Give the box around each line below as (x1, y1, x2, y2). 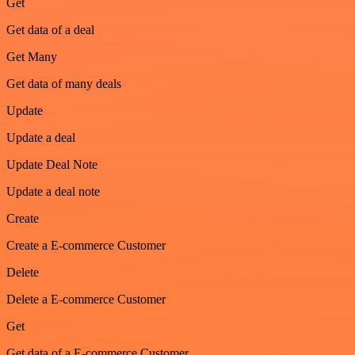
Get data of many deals (6, 77, 121, 90)
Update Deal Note (6, 158, 97, 171)
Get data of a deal (6, 23, 94, 36)
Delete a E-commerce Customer (6, 292, 166, 306)
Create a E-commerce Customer (6, 239, 166, 252)
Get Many (6, 50, 57, 63)
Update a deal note (6, 185, 100, 198)
